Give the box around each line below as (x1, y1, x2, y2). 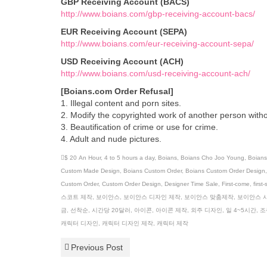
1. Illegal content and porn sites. (61, 98, 181, 108)
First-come (222, 181, 250, 187)
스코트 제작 (61, 194, 92, 200)
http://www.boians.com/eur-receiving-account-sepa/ (61, 39, 254, 48)
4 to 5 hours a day (104, 154, 154, 161)
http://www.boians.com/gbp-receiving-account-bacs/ (61, 9, 255, 18)
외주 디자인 (191, 207, 222, 213)
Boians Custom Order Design (185, 167, 265, 174)
